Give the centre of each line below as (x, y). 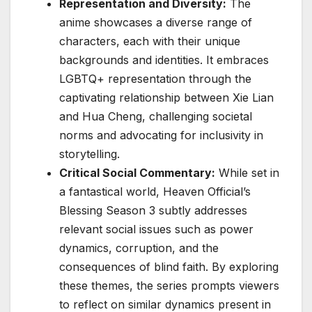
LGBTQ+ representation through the (155, 79)
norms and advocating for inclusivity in (161, 135)
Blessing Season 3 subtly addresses (153, 211)
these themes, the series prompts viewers (169, 286)
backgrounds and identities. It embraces (164, 60)
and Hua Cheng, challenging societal (156, 117)
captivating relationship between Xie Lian (166, 98)
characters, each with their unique (150, 41)
